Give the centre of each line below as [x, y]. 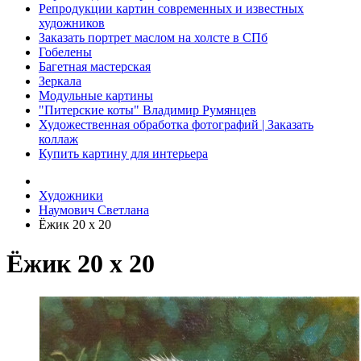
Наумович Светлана [94, 210]
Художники [71, 195]
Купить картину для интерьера [123, 154]
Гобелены [65, 52]
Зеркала [60, 81]
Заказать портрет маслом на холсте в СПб [153, 37]
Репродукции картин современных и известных [171, 8]
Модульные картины [96, 95]
